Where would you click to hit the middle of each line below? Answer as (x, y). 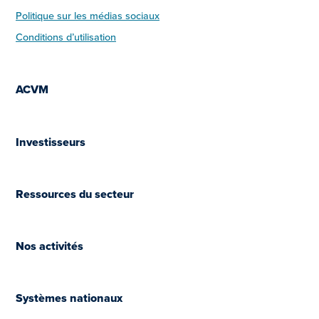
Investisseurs (51, 142)
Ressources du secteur (75, 194)
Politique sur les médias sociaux (88, 16)
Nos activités (49, 246)
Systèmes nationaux (69, 298)
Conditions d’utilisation (66, 37)
